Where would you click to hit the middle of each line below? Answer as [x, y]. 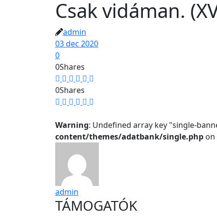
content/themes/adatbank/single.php [129, 137]
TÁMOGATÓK [96, 205]
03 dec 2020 [77, 44]
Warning [72, 125]
